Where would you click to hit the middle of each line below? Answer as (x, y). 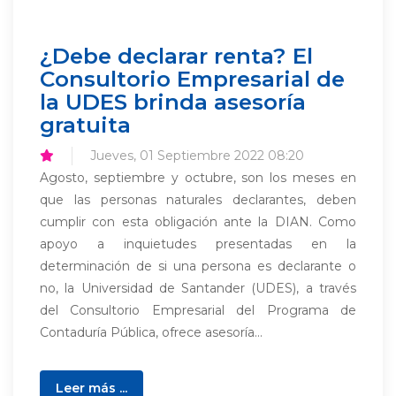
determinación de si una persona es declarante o (198, 266)
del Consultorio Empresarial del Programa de (198, 310)
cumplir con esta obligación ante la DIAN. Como (198, 222)
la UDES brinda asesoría (173, 102)
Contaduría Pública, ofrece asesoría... (151, 332)
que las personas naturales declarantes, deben (198, 200)
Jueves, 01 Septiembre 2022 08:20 (197, 156)
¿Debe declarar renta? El (176, 56)
